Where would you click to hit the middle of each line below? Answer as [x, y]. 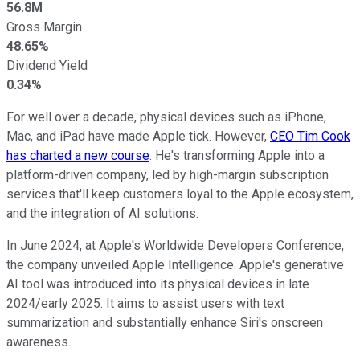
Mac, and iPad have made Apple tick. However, [138, 136]
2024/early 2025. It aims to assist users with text [145, 303]
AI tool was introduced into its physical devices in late [158, 284]
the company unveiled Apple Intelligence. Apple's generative [175, 264]
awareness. [39, 342]
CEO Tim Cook [310, 136]
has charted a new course [78, 155]
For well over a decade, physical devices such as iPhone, [166, 117]
